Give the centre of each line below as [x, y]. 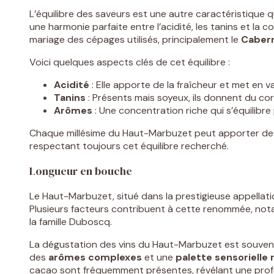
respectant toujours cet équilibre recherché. [129, 146]
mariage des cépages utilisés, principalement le [135, 40]
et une [159, 257]
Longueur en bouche [81, 171]
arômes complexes [95, 257]
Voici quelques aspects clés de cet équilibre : [130, 62]
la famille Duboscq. [71, 222]
